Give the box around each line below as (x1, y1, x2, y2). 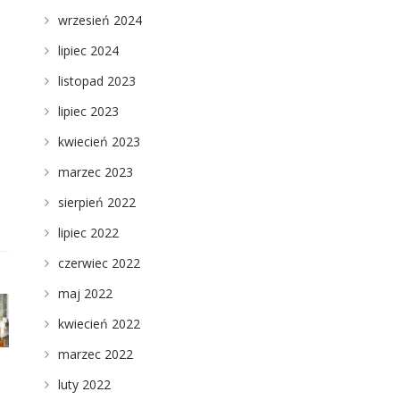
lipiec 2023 (57, 103, 119, 120)
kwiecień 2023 (57, 133, 140, 150)
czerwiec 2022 (57, 254, 140, 271)
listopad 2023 (57, 72, 136, 89)
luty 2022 (57, 376, 111, 393)
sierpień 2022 (57, 194, 136, 211)
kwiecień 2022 (57, 315, 140, 332)
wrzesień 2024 (57, 12, 142, 29)
